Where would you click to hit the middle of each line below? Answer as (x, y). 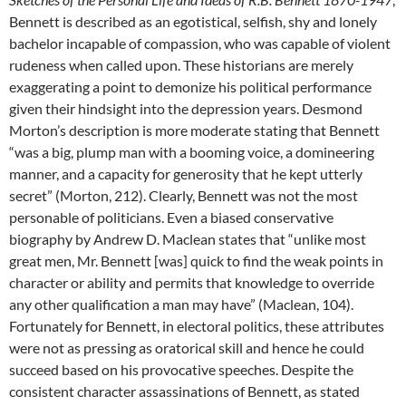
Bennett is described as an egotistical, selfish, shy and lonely (193, 21)
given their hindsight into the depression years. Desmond (186, 108)
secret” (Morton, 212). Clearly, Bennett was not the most (184, 195)
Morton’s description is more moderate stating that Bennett (194, 130)
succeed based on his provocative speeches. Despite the (181, 369)
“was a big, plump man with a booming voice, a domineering (192, 152)
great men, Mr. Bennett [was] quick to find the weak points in (196, 261)
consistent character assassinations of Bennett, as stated (184, 391)
